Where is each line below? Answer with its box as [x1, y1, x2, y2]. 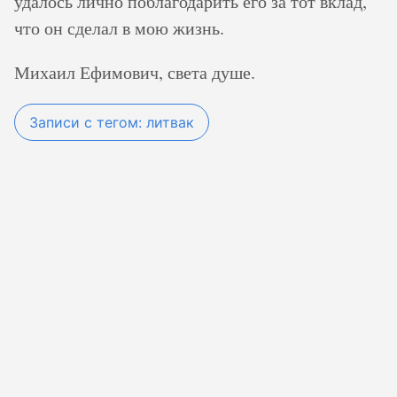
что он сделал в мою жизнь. [14, 16, 224, 40]
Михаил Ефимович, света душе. [14, 60, 255, 84]
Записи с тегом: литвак [29, 113, 194, 131]
